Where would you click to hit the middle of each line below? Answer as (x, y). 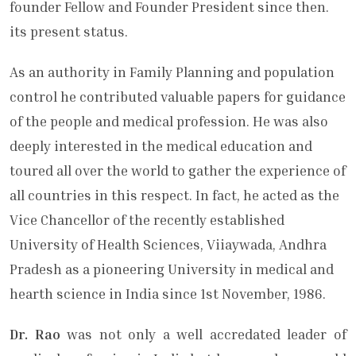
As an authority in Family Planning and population (172, 72)
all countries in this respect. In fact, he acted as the (174, 195)
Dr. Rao (35, 335)
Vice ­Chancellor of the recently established (147, 220)
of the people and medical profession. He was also (169, 122)
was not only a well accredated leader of (203, 335)
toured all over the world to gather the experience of (178, 171)
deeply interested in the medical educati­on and (161, 146)
